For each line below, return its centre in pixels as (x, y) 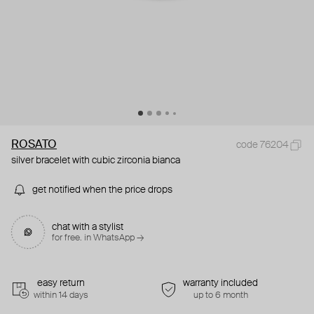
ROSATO (34, 145)
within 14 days (61, 296)
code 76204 (262, 145)
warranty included (220, 284)
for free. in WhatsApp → (98, 238)
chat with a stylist (88, 227)
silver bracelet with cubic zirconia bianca (96, 161)
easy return (61, 284)
